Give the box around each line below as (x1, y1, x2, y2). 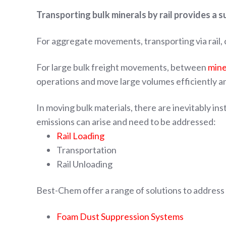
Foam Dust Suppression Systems (56, 211, 184, 222)
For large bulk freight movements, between (36, 62, 206, 73)
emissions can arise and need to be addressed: (36, 116, 216, 127)
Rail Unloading (56, 158, 112, 169)
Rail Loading (56, 130, 104, 141)
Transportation (56, 144, 117, 155)
